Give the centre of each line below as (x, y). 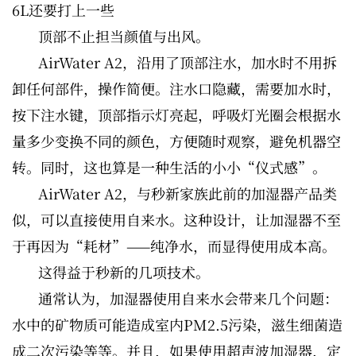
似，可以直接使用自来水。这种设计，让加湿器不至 (176, 220)
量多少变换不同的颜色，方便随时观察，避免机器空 (176, 141)
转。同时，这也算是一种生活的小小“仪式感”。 (169, 167)
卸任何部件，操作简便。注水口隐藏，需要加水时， (176, 89)
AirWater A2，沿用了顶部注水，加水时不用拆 (188, 62)
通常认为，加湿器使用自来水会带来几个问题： (188, 298)
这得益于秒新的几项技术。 (124, 272)
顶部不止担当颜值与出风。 (124, 36)
